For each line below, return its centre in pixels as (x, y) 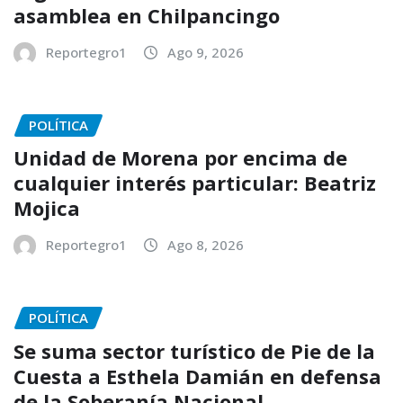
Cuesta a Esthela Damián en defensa (197, 376)
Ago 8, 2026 (206, 245)
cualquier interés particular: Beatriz (195, 183)
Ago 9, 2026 (206, 52)
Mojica (47, 208)
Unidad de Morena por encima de (180, 158)
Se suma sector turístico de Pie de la (194, 350)
